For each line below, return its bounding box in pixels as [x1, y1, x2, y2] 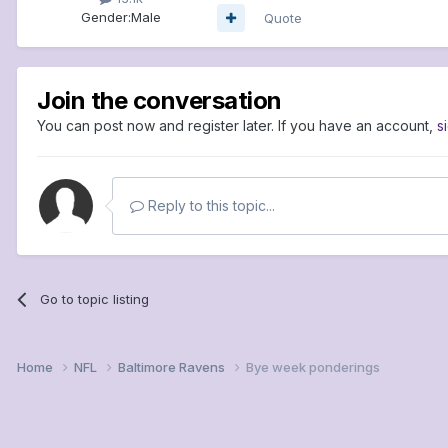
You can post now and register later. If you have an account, [37, 116, 437, 134]
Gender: [81, 8, 131, 25]
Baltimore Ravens [118, 358, 228, 375]
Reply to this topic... [144, 196, 275, 214]
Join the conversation [37, 85, 282, 115]
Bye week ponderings [246, 358, 380, 375]
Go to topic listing [40, 290, 150, 307]
